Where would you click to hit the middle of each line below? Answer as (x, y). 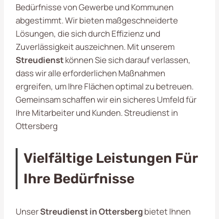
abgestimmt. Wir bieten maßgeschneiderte (97, 20)
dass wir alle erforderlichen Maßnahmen (90, 73)
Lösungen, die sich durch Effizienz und (88, 33)
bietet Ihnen (167, 211)
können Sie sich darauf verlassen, (127, 60)
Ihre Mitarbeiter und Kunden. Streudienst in (97, 112)
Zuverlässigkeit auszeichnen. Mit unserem (95, 46)
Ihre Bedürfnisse (79, 178)
